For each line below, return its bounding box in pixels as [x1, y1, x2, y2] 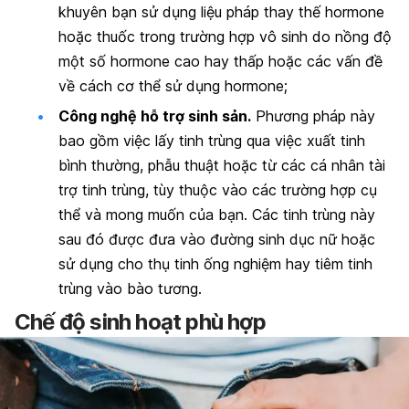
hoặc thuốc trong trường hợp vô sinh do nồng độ [58, 26, 392, 46]
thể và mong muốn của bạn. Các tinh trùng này [58, 205, 375, 225]
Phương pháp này [251, 107, 375, 126]
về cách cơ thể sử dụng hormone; [58, 76, 288, 95]
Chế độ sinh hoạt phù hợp [15, 308, 266, 335]
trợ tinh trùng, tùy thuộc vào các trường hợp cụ [58, 181, 377, 200]
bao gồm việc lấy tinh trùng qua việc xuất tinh [58, 131, 365, 151]
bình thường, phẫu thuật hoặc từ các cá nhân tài [58, 156, 385, 175]
